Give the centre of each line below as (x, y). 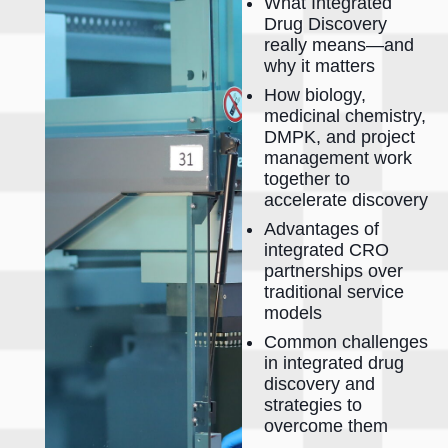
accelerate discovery (346, 200)
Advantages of (322, 229)
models (293, 313)
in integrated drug (334, 363)
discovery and (320, 384)
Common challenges (346, 342)
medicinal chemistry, (345, 116)
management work (338, 158)
